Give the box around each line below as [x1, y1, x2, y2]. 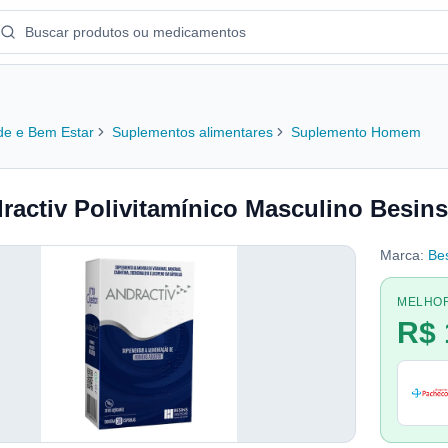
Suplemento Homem [291, 124, 421, 140]
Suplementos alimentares [112, 124, 273, 140]
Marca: [380, 247, 424, 263]
